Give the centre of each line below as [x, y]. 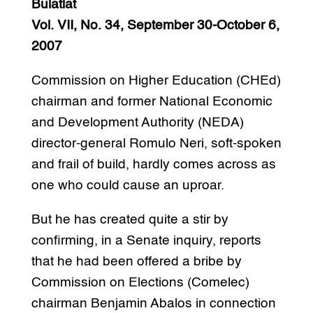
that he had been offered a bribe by [136, 261]
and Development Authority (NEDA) [137, 122]
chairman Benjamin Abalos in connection [153, 303]
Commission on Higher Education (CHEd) [156, 80]
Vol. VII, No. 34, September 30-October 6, [155, 25]
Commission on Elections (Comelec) [140, 282]
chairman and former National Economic [152, 101]
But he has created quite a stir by [130, 219]
